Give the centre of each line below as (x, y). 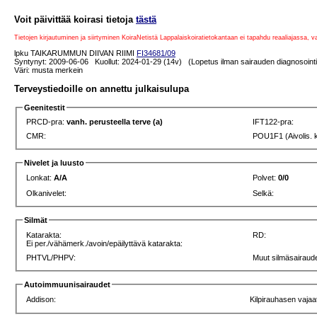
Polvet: (266, 178)
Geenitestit (45, 107)
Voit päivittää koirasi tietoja (75, 19)
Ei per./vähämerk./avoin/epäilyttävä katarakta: (105, 243)
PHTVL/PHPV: (51, 257)
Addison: (41, 299)
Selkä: (264, 194)
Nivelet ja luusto (54, 163)
